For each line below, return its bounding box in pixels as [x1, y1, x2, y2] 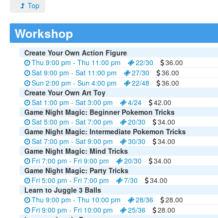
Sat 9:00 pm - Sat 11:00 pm [32, 68, 117, 77]
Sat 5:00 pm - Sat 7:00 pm [32, 117, 113, 127]
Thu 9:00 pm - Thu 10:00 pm [32, 195, 121, 204]
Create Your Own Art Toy [24, 88, 106, 97]
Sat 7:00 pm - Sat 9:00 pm [32, 136, 113, 146]
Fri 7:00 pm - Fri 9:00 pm [32, 156, 109, 165]
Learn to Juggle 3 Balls [24, 185, 101, 195]
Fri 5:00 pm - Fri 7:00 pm [32, 175, 109, 185]
